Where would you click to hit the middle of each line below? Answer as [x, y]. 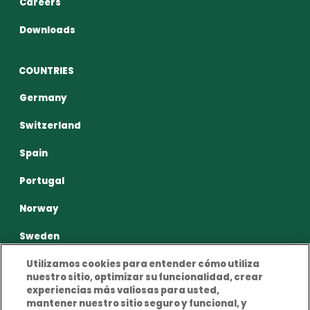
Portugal [42, 181]
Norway [39, 209]
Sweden [40, 237]
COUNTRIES [47, 71]
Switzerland [51, 126]
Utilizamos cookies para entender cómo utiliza [143, 264]
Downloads [48, 30]
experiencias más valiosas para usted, [123, 290]
